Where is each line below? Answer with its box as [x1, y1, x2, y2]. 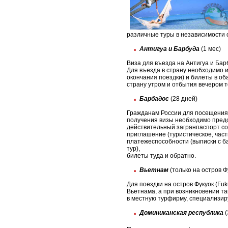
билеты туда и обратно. [127, 152, 196, 160]
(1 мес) [199, 45, 221, 53]
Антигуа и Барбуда [139, 45, 199, 53]
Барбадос [139, 95, 169, 103]
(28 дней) [169, 95, 197, 103]
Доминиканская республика [139, 209, 223, 217]
